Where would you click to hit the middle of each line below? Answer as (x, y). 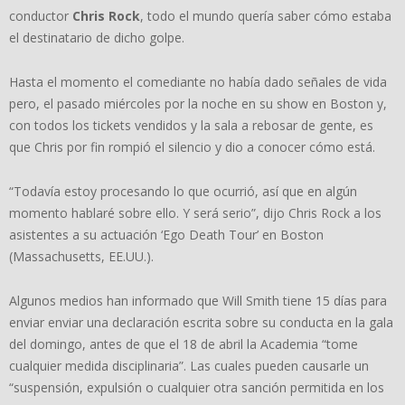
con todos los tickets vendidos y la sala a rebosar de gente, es (191, 125)
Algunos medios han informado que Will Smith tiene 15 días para (198, 300)
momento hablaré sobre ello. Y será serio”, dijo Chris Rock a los (195, 212)
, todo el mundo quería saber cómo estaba (266, 15)
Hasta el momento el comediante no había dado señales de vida (198, 81)
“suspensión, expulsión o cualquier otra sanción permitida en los (197, 387)
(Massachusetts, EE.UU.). (81, 256)
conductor (41, 15)
